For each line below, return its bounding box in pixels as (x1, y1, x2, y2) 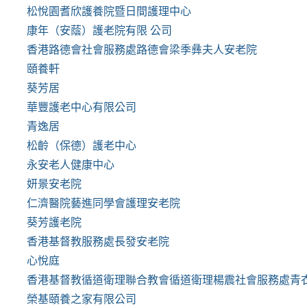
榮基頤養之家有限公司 (27, 293, 136, 305)
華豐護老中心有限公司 (27, 101, 136, 113)
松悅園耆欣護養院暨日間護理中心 (27, 5, 191, 17)
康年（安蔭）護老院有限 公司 (27, 24, 172, 36)
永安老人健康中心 (27, 158, 114, 171)
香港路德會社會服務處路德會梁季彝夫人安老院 (27, 43, 257, 56)
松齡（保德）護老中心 (27, 139, 136, 151)
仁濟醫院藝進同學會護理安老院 (27, 197, 180, 209)
